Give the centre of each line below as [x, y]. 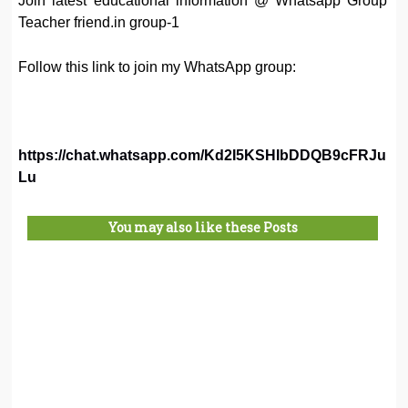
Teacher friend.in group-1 [99, 23]
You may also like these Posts [203, 227]
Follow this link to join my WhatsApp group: [158, 66]
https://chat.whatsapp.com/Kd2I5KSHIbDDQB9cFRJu [203, 155]
